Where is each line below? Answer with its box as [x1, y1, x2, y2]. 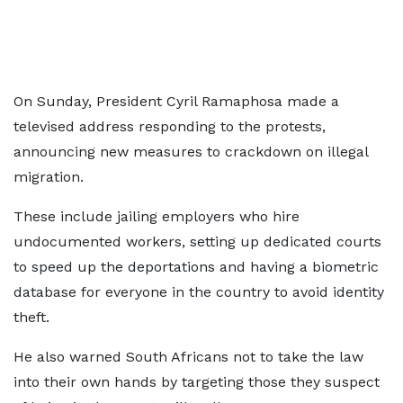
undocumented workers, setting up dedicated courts [13, 233, 381, 250]
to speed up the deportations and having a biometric [13, 258, 379, 275]
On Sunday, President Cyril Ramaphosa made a [13, 93, 339, 110]
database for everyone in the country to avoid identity [13, 283, 384, 300]
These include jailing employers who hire [13, 208, 300, 225]
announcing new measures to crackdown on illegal [13, 143, 368, 160]
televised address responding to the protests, [13, 118, 326, 135]
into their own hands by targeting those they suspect [13, 373, 380, 390]
